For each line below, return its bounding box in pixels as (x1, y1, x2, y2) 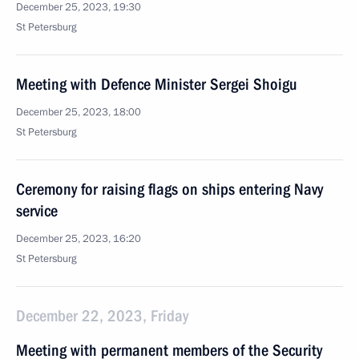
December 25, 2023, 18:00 (16, 105, 141, 119)
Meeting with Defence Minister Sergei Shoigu (16, 75, 297, 94)
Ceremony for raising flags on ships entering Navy (16, 179, 323, 199)
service (16, 201, 58, 220)
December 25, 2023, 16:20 (16, 232, 141, 246)
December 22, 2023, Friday (16, 306, 188, 325)
